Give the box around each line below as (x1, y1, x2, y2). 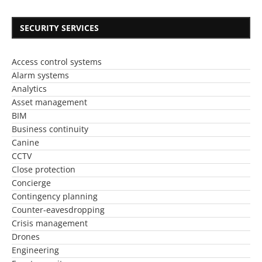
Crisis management (12, 218, 88, 229)
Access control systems (12, 56, 102, 68)
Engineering (12, 244, 59, 256)
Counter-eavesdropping (12, 204, 105, 216)
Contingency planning (12, 191, 98, 202)
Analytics (12, 83, 47, 95)
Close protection (12, 164, 75, 175)
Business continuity (12, 123, 88, 135)
